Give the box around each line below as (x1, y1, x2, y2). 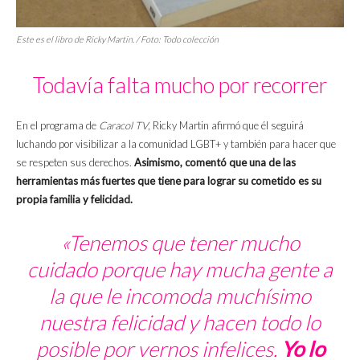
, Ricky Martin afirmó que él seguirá (148, 119, 304, 133)
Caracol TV (99, 119, 148, 133)
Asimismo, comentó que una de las (134, 156, 296, 170)
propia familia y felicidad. (16, 193, 133, 207)
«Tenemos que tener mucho (60, 230, 300, 256)
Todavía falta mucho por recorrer (33, 72, 327, 99)
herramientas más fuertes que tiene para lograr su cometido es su (16, 174, 321, 188)
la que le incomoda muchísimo (49, 283, 311, 309)
